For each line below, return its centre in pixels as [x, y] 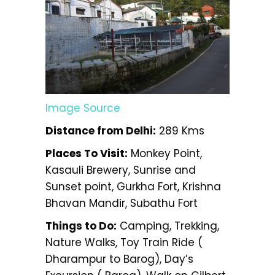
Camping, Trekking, [168, 226]
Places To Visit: [87, 153]
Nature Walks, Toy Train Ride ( [124, 242]
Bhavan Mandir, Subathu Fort [122, 203]
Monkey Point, [165, 153]
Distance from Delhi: [101, 130]
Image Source [83, 108]
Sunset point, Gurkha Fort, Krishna [133, 186]
